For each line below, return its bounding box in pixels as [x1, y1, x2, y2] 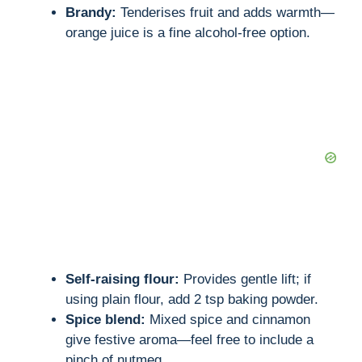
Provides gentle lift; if [179, 271, 311, 288]
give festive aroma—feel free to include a [65, 332, 314, 348]
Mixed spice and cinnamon [145, 312, 310, 328]
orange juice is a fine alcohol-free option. [65, 25, 310, 41]
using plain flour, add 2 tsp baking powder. [65, 292, 318, 308]
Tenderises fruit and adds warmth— [116, 5, 335, 21]
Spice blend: [65, 312, 145, 328]
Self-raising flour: [65, 271, 179, 288]
